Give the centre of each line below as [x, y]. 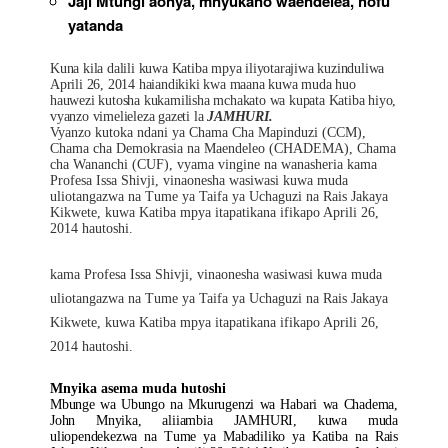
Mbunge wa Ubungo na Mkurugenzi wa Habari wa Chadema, [224, 404]
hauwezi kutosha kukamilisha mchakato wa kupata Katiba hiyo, [223, 100]
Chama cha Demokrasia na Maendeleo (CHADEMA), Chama [223, 148]
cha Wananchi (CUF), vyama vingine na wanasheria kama [213, 164]
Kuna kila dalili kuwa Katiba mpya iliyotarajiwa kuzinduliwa [217, 68]
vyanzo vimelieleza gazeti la [129, 116]
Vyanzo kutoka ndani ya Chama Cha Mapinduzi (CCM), [208, 132]
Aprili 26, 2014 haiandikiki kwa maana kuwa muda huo [203, 84]
